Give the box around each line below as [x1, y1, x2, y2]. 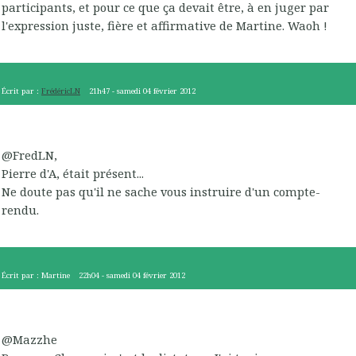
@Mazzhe [2, 331, 57, 347]
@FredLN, [2, 146, 57, 163]
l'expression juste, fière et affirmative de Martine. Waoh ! [2, 17, 327, 33]
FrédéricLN [41, 86, 80, 97]
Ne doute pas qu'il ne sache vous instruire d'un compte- [2, 183, 320, 199]
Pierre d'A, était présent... [2, 164, 144, 181]
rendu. [2, 201, 39, 218]
